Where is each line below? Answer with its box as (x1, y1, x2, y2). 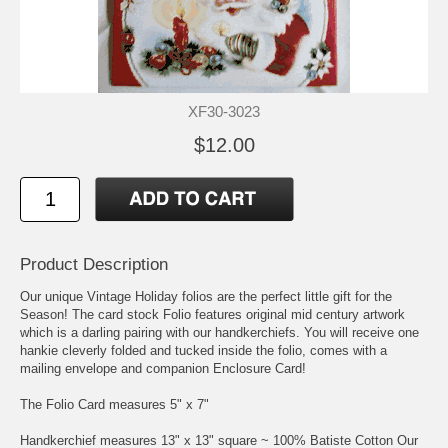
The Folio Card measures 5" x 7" (20, 396, 209, 412)
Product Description (20, 254, 168, 274)
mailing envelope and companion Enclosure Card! (20, 360, 306, 376)
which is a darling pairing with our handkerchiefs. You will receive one (20, 324, 419, 340)
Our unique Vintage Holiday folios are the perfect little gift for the (20, 288, 392, 304)
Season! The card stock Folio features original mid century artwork (20, 306, 405, 322)
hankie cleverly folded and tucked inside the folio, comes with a (20, 342, 387, 358)
